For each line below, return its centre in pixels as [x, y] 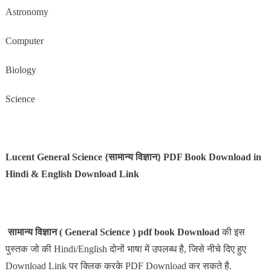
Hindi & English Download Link [72, 174]
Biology [21, 70]
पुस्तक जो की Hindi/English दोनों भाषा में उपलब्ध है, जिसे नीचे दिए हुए [126, 249]
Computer [24, 41]
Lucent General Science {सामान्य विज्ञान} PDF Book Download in [133, 157]
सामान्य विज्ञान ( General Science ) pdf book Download [113, 232]
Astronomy [27, 11]
